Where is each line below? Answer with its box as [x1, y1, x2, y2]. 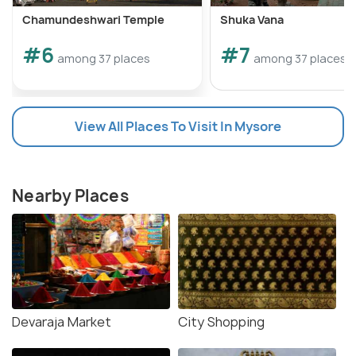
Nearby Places [12, 185, 129, 207]
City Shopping [178, 313, 265, 331]
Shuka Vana [220, 12, 284, 28]
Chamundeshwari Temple [22, 12, 164, 28]
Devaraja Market [12, 313, 111, 331]
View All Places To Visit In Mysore [75, 118, 281, 136]
